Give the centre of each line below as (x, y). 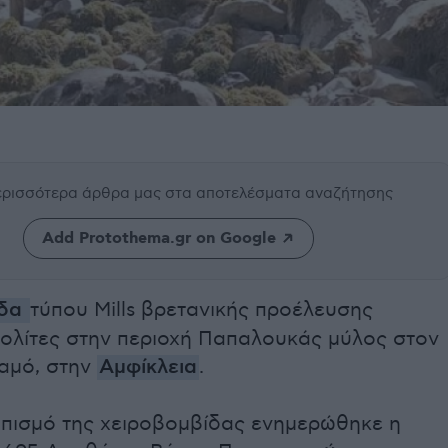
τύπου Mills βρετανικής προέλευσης (201, 310)
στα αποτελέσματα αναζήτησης (279, 193)
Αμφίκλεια (148, 368)
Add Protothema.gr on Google (158, 239)
